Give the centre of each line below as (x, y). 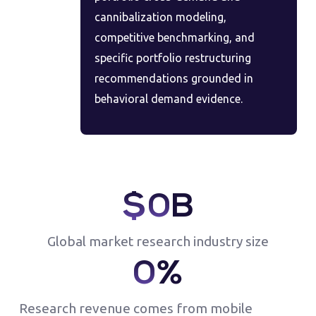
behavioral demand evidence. (168, 98)
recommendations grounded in (174, 78)
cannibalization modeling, (160, 17)
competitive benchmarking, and (174, 37)
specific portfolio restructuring (172, 57)
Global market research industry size (158, 241)
